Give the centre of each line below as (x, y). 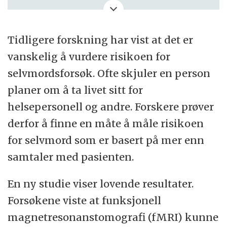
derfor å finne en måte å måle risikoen (106, 123)
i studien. (39, 22)
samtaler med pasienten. (72, 157)
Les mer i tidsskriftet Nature (122, 22)
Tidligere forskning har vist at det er (101, 40)
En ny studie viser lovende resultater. (101, 183)
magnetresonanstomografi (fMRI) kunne (113, 217)
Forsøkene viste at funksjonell (85, 200)
